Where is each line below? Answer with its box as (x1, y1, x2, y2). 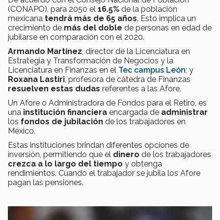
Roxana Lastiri (8, 74, 65, 84)
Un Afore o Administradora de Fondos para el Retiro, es (8, 98, 207, 108)
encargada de (107, 107, 161, 117)
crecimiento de (8, 23, 64, 32)
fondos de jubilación (21, 116, 103, 126)
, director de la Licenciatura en (82, 46, 190, 56)
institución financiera (23, 107, 107, 117)
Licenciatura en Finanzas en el (8, 65, 118, 75)
